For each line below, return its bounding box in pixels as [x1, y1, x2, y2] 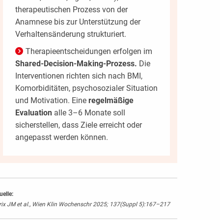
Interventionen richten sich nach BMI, [15, 71, 142, 81]
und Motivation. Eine [15, 96, 88, 106]
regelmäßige [88, 96, 134, 106]
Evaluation [15, 108, 52, 118]
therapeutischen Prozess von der [15, 5, 128, 15]
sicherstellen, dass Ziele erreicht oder [15, 120, 142, 130]
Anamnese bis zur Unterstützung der [15, 17, 140, 27]
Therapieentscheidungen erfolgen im [25, 47, 152, 56]
